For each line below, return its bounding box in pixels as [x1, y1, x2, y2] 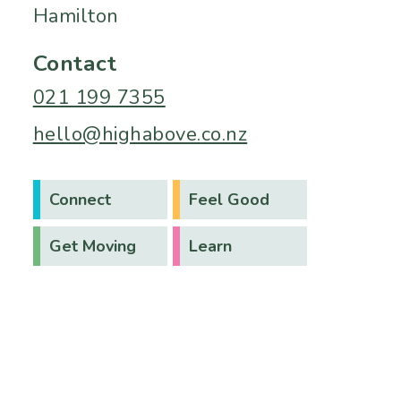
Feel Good [188, 188, 269, 210]
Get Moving [48, 235, 136, 257]
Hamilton [32, 2, 119, 30]
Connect [48, 188, 111, 210]
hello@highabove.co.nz [32, 120, 248, 148]
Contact [32, 47, 117, 79]
